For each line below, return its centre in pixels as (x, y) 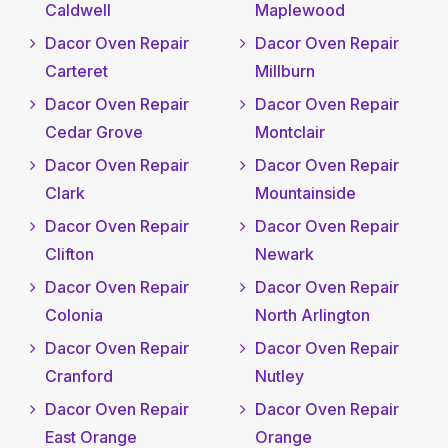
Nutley (279, 376)
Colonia (74, 315)
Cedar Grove (94, 132)
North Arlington (312, 315)
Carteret (76, 71)
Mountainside (305, 193)
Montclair (289, 132)
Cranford (79, 376)
